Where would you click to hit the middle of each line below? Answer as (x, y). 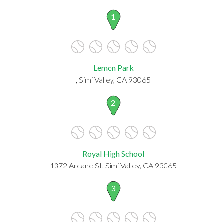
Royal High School (113, 153)
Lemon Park (113, 67)
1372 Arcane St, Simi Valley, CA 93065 (113, 165)
